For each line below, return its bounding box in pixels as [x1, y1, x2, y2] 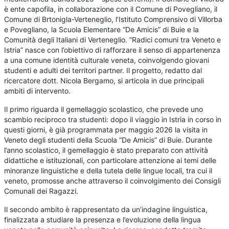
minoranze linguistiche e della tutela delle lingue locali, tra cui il [4, 166, 213, 175]
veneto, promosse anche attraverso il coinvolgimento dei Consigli [4, 176, 221, 186]
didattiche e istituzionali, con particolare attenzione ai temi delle [4, 156, 217, 165]
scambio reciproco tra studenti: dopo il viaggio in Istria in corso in [4, 115, 222, 124]
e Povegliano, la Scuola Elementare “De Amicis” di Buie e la [4, 25, 199, 34]
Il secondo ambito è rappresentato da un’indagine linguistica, [4, 205, 208, 214]
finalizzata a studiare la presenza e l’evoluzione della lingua [4, 215, 201, 224]
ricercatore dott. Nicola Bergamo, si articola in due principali [4, 76, 204, 85]
